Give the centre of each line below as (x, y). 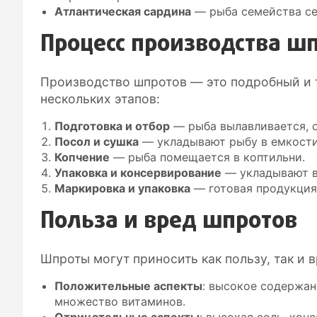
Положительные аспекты (128, 286)
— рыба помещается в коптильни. (207, 157)
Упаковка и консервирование (138, 172)
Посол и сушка (97, 141)
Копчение (82, 157)
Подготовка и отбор (112, 126)
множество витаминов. (120, 301)
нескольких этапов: (100, 98)
